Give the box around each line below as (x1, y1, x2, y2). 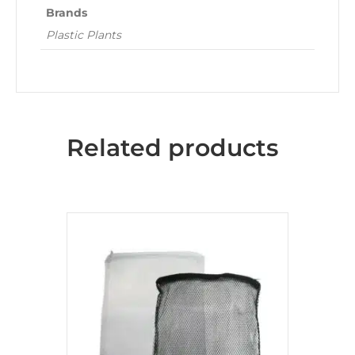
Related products (67, 133, 278, 163)
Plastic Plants (46, 28, 121, 43)
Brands (46, 6, 87, 21)
